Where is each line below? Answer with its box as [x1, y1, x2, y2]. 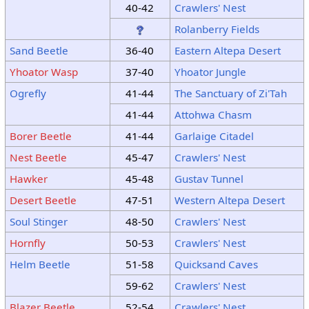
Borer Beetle [9, 129, 72, 143]
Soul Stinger [9, 215, 68, 229]
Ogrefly [9, 86, 46, 101]
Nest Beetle [9, 150, 67, 165]
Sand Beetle [9, 43, 68, 58]
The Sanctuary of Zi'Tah [174, 86, 287, 101]
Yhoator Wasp [9, 65, 78, 79]
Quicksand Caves [174, 257, 258, 272]
